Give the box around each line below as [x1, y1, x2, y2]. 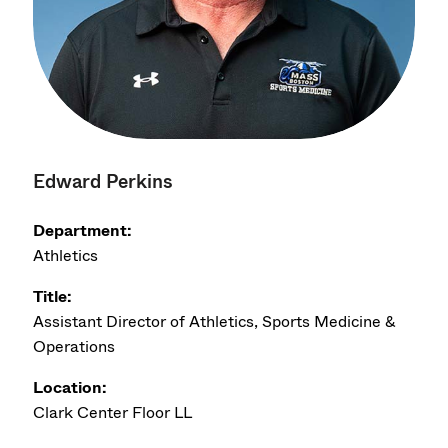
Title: [33, 284, 73, 308]
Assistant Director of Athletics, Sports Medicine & [33, 309, 397, 333]
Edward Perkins [33, 167, 174, 195]
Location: [33, 375, 108, 399]
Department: [33, 218, 133, 242]
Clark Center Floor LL [33, 400, 193, 424]
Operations [33, 334, 116, 358]
